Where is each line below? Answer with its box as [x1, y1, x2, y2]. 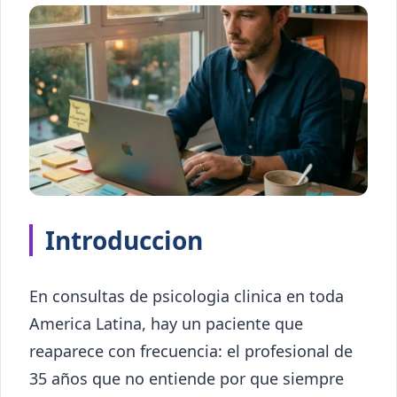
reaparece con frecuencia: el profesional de [29, 339, 353, 362]
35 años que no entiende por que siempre [29, 367, 344, 389]
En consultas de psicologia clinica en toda [29, 284, 344, 307]
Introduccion [45, 222, 203, 257]
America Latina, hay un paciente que [29, 312, 303, 334]
